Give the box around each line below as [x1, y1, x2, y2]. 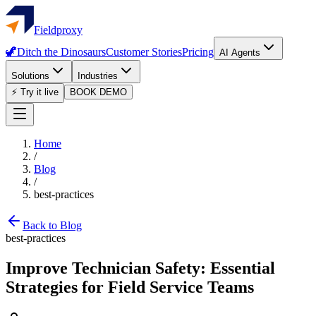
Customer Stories [106, 46, 182, 58]
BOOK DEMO [70, 87, 127, 97]
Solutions [11, 71, 49, 81]
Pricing [182, 46, 214, 58]
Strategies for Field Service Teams [6, 277, 254, 296]
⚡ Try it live [11, 87, 59, 97]
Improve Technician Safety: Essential [6, 258, 275, 277]
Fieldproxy [34, 24, 83, 36]
